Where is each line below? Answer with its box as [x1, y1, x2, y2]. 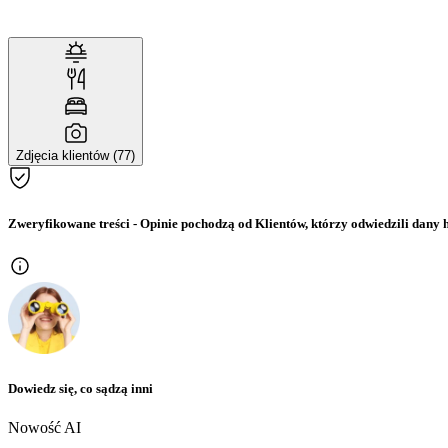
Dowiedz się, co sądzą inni [8, 380, 153, 396]
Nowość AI [8, 418, 81, 436]
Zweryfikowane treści [8, 216, 130, 232]
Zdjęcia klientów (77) [16, 148, 135, 164]
